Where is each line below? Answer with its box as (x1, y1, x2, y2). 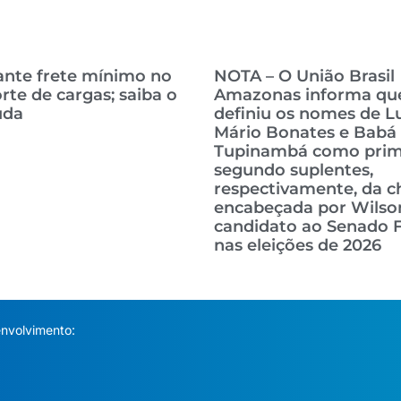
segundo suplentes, (214, 160, 373, 180)
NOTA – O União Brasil (214, 66, 395, 86)
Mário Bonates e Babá (214, 123, 397, 142)
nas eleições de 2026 (214, 235, 381, 255)
